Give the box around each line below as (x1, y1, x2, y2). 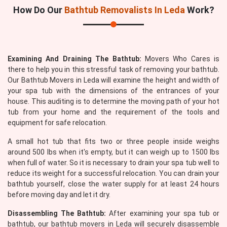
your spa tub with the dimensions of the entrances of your (8, 87, 219, 95)
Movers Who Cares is (141, 55, 219, 63)
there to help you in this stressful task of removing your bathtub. (8, 65, 219, 73)
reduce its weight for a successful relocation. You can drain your (8, 169, 219, 177)
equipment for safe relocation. (8, 119, 107, 127)
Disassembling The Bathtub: (8, 209, 106, 217)
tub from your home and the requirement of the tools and (8, 108, 219, 116)
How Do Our (13, 5, 64, 15)
